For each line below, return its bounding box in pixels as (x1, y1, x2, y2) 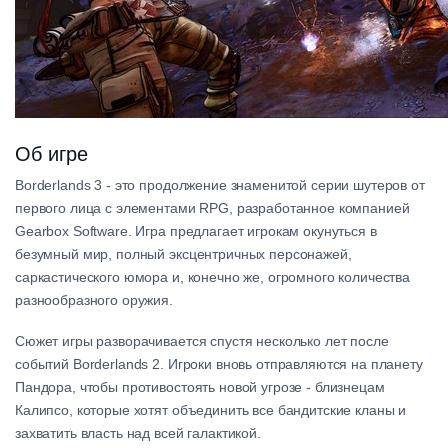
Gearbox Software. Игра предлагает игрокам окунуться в (15, 223, 377, 240)
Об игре (15, 143, 88, 166)
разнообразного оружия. (15, 292, 173, 309)
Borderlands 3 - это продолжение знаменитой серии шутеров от (15, 177, 425, 194)
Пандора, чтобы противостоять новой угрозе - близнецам (15, 379, 385, 396)
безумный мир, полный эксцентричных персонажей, (15, 246, 352, 263)
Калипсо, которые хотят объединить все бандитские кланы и (15, 402, 407, 419)
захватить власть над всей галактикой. (15, 425, 261, 442)
